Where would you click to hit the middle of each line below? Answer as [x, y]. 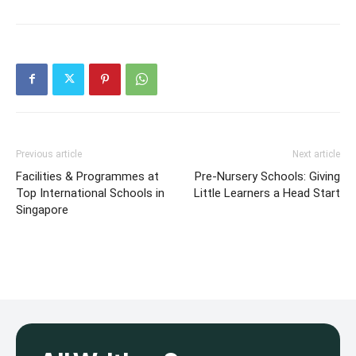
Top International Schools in [90, 193]
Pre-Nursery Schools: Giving [267, 176]
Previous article [49, 154]
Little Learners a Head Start [267, 193]
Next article [316, 154]
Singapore [42, 209]
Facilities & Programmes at [87, 176]
